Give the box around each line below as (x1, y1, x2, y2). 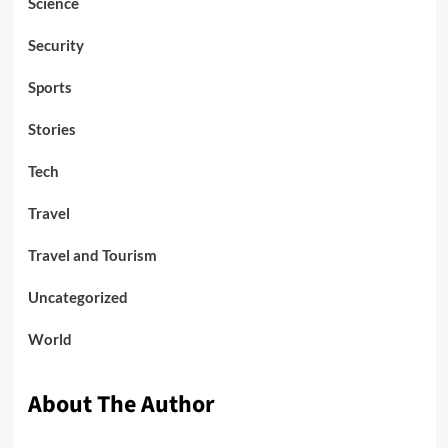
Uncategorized (27, 288, 128, 307)
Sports (27, 78, 72, 97)
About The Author (27, 387, 215, 423)
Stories (27, 120, 76, 139)
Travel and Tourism (27, 246, 157, 265)
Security (27, 36, 84, 55)
